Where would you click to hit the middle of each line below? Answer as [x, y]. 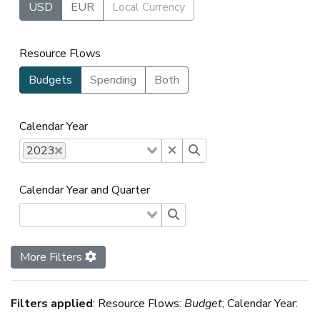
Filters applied [52, 303]
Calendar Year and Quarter [85, 190]
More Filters [52, 257]
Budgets [50, 80]
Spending [113, 80]
